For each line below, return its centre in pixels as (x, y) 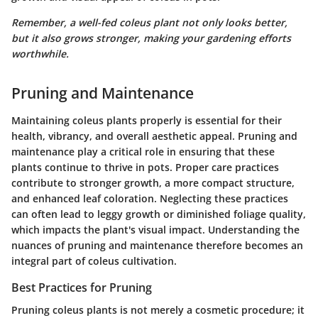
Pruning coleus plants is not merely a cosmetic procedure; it (158, 309)
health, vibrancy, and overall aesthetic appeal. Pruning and (154, 136)
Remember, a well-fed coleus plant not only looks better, (149, 23)
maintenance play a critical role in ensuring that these (143, 151)
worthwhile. (40, 54)
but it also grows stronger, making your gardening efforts (151, 38)
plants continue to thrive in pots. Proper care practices (145, 167)
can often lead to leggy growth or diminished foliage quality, (159, 214)
